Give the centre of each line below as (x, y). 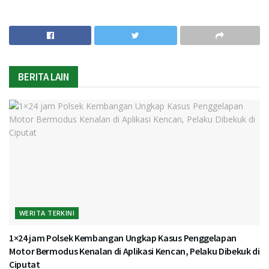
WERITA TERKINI (47, 213)
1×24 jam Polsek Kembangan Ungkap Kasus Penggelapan (123, 237)
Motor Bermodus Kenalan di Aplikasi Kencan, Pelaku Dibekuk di (134, 251)
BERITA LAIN (44, 77)
